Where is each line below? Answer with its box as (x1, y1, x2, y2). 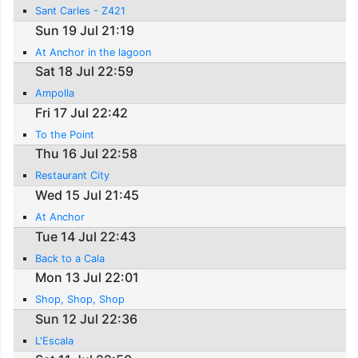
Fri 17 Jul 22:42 (35, 104, 129, 121)
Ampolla (35, 87, 75, 100)
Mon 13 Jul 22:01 (35, 269, 140, 286)
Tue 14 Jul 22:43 (35, 228, 137, 245)
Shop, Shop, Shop (35, 293, 125, 306)
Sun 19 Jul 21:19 (35, 22, 135, 38)
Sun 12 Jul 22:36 (35, 310, 138, 327)
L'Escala (35, 334, 74, 347)
